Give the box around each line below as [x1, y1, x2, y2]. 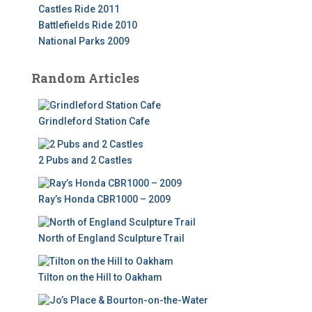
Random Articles [31, 70, 139, 86]
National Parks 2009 [38, 36, 130, 47]
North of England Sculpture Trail [38, 233, 185, 244]
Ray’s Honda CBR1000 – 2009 [38, 194, 171, 205]
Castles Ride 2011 [38, 3, 120, 15]
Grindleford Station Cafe [38, 116, 150, 127]
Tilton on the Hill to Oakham [38, 272, 162, 283]
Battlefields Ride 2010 [38, 19, 137, 31]
